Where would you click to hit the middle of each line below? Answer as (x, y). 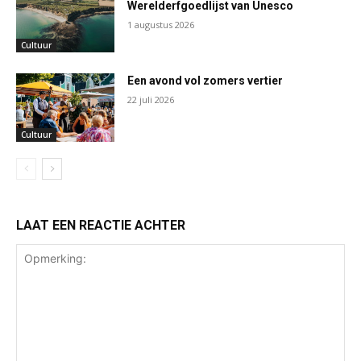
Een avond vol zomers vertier (205, 80)
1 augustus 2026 (161, 24)
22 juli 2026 (151, 99)
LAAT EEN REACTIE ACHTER (101, 226)
